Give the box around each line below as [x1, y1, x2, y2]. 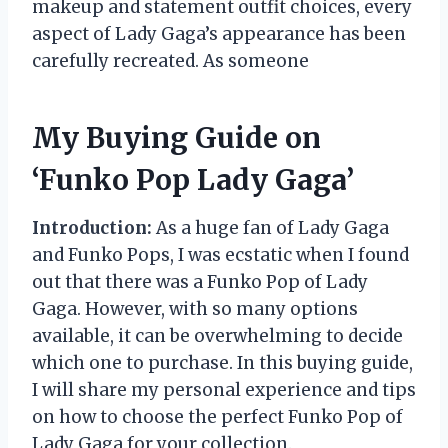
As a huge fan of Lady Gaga [152, 216, 389, 239]
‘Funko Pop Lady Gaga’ [32, 161, 354, 198]
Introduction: [32, 216, 152, 239]
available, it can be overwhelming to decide [32, 324, 403, 347]
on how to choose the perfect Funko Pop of [32, 405, 403, 428]
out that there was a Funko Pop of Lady [32, 270, 368, 293]
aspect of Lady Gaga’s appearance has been [32, 22, 406, 45]
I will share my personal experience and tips [32, 378, 416, 401]
